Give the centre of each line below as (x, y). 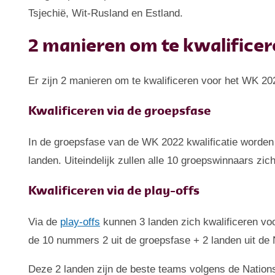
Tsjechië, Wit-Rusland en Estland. (106, 14)
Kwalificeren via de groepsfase (120, 111)
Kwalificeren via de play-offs (114, 191)
